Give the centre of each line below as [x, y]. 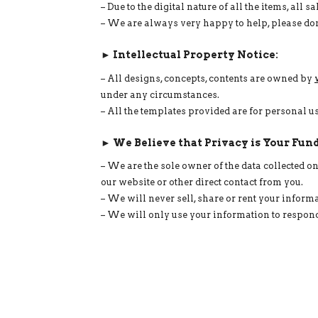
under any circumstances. [160, 94]
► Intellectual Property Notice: [190, 55]
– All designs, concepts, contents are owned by [208, 78]
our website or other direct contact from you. [202, 182]
